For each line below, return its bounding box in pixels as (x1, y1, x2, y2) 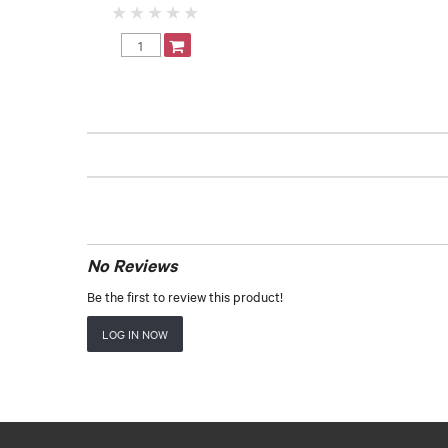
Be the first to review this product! (87, 287, 283, 306)
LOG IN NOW (102, 326, 168, 343)
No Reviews (87, 253, 178, 278)
